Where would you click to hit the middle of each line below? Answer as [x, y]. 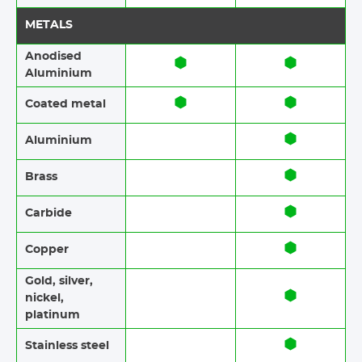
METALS [49, 25]
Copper [47, 249]
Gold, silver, [59, 281]
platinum [53, 315]
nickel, [44, 298]
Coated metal [65, 104]
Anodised [53, 56]
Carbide [48, 213]
